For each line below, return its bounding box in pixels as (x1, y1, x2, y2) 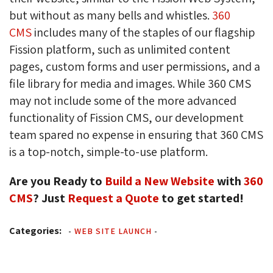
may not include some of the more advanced (9, 93, 236, 109)
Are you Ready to (9, 173, 105, 190)
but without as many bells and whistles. (9, 7, 212, 24)
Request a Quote (68, 190, 159, 207)
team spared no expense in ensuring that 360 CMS (9, 127, 263, 143)
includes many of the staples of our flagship (32, 24, 255, 41)
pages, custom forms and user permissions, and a (9, 58, 260, 75)
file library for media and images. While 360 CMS (9, 76, 251, 92)
